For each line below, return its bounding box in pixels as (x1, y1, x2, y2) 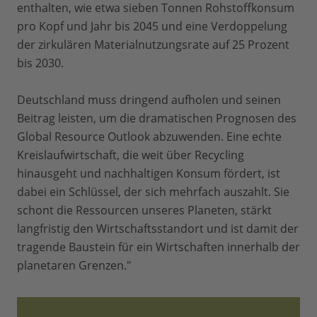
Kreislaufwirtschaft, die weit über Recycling (17, 147, 244, 163)
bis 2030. (17, 55, 64, 71)
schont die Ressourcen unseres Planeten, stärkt (17, 202, 272, 219)
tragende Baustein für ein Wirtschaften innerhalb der (17, 239, 300, 255)
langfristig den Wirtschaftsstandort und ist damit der (17, 221, 299, 237)
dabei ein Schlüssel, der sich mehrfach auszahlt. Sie (17, 184, 289, 200)
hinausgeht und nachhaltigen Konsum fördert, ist (17, 166, 280, 182)
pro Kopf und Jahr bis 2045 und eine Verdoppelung (17, 18, 287, 35)
